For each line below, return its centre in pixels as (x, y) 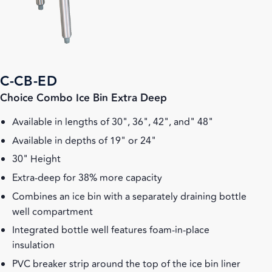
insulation (33, 246)
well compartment (53, 212)
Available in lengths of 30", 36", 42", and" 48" (113, 122)
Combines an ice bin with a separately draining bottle (129, 196)
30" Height (36, 159)
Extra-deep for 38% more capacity (87, 178)
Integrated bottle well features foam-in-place (111, 230)
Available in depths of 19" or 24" (84, 141)
